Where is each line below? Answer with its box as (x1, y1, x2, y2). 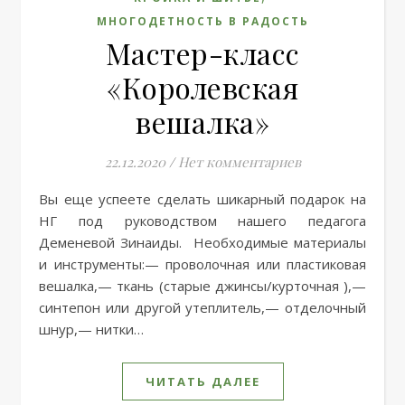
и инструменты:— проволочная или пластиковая (39, 254, 366, 273)
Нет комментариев (177, 152, 301, 171)
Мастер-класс (105, 33, 300, 72)
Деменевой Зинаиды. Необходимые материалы (39, 232, 366, 251)
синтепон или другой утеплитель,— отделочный (39, 297, 366, 316)
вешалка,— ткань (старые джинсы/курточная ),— (39, 276, 366, 295)
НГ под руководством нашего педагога (39, 211, 366, 230)
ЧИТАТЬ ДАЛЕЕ (145, 372, 260, 390)
